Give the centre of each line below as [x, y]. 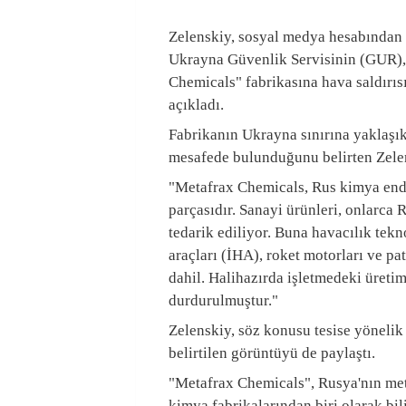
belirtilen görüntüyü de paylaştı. [272, 353]
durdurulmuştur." [223, 300]
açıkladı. [196, 105]
